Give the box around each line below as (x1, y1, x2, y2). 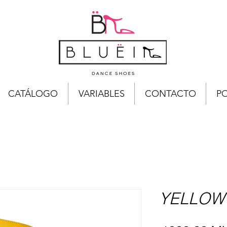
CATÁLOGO (8, 88, 58, 99)
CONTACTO (144, 88, 196, 99)
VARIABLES (78, 88, 125, 99)
